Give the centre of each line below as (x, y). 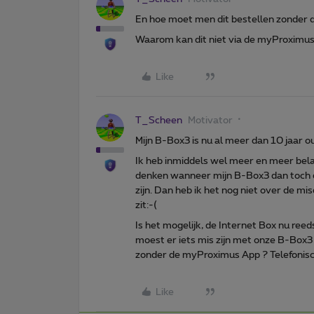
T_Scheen (159, 120)
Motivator (210, 120)
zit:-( (146, 205)
